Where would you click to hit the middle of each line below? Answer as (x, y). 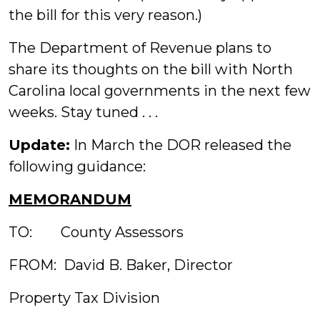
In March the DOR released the (181, 145)
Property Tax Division (84, 298)
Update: (39, 145)
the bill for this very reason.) (105, 15)
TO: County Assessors (96, 232)
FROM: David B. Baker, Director (121, 265)
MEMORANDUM (70, 199)
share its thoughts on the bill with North (151, 69)
